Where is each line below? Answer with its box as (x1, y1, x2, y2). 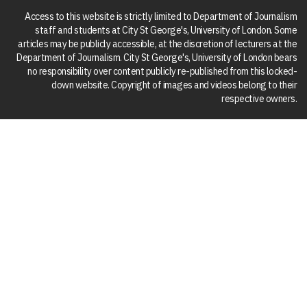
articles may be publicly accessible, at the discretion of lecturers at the (18, 37, 297, 50)
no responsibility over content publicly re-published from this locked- (27, 64, 297, 77)
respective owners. (221, 92, 297, 105)
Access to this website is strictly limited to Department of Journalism (25, 10, 297, 23)
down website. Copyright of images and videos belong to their (51, 78, 297, 91)
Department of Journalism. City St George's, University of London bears (16, 51, 297, 64)
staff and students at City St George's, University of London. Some (35, 23, 297, 36)
